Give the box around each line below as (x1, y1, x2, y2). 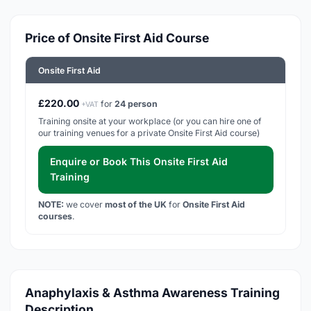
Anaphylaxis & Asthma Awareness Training (25, 285, 280, 300)
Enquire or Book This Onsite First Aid (50, 155, 228, 168)
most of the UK (104, 199, 167, 210)
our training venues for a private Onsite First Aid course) (37, 127, 260, 138)
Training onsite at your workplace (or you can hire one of (37, 115, 262, 126)
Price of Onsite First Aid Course (25, 31, 209, 45)
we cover (63, 199, 105, 210)
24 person (114, 98, 158, 109)
